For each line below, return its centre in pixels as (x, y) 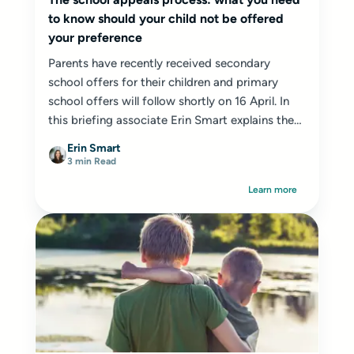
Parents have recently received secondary (159, 63)
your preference (95, 38)
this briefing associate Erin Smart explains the (171, 120)
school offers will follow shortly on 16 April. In (169, 101)
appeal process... (92, 139)
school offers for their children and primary (163, 82)
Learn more (273, 190)
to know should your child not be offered (166, 19)
